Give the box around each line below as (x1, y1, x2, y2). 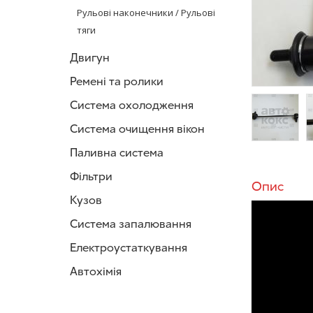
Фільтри (70, 169, 112, 184)
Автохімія (70, 264, 122, 279)
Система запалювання (70, 217, 191, 231)
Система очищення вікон (70, 122, 205, 136)
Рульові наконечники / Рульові (77, 6, 215, 19)
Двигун (70, 50, 110, 65)
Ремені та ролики (70, 74, 163, 89)
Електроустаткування (70, 240, 187, 255)
